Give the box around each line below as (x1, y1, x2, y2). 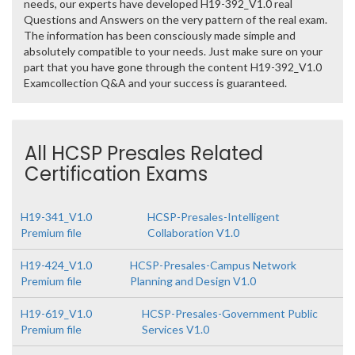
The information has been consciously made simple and (24, 29, 296, 42)
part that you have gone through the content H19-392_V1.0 (24, 60, 322, 74)
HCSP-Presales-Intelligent (147, 210, 280, 223)
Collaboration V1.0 (147, 226, 239, 239)
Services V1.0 (141, 323, 209, 336)
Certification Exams (25, 161, 208, 187)
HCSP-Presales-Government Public (141, 307, 318, 320)
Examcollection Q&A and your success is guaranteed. (24, 76, 287, 90)
